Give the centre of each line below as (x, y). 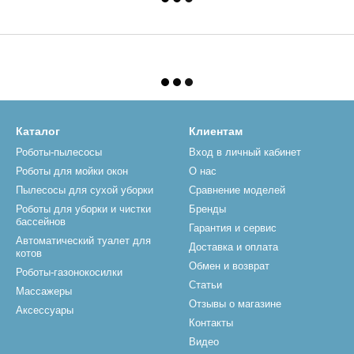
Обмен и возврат (229, 266)
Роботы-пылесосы (59, 152)
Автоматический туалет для (83, 241)
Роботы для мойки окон (72, 171)
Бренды (207, 209)
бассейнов (41, 222)
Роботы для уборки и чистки (83, 209)
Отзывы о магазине (235, 304)
